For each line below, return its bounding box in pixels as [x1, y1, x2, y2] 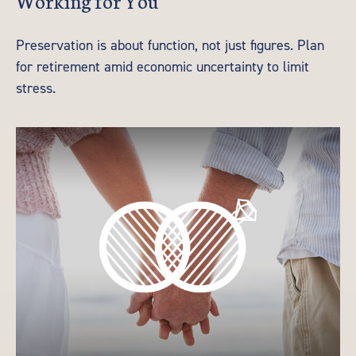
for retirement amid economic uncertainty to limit [16, 57, 309, 76]
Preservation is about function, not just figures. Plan [16, 36, 324, 55]
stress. [16, 79, 56, 98]
